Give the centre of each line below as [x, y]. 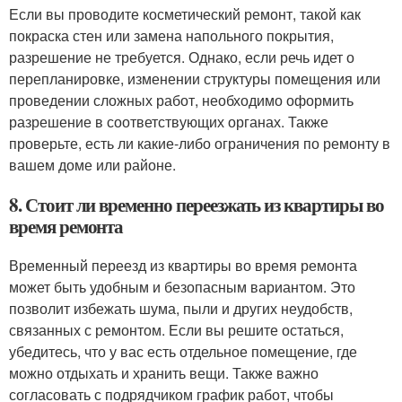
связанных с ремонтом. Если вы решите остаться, [176, 330]
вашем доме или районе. [92, 165]
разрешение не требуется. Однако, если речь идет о [182, 57]
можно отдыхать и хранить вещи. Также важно [164, 373]
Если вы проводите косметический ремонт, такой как [185, 14]
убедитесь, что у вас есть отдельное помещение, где [183, 351]
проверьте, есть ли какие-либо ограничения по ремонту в [200, 143]
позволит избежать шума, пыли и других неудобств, [181, 308]
